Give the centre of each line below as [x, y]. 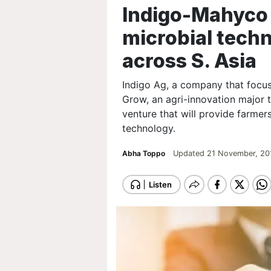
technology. [149, 128]
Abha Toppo [145, 153]
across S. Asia [189, 61]
